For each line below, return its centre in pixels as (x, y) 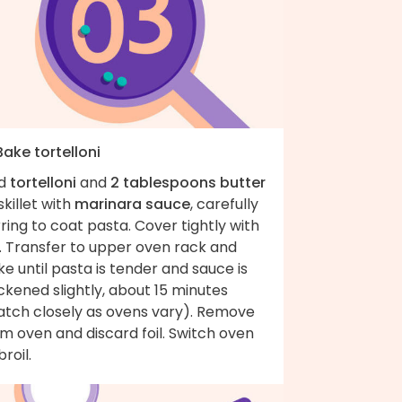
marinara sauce (132, 204)
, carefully (224, 204)
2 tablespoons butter (188, 182)
